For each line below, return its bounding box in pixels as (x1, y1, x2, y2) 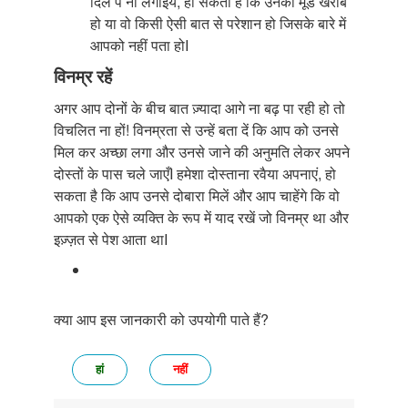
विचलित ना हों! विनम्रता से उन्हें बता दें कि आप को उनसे (54, 119, 339, 141)
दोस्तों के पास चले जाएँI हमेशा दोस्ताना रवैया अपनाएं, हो (54, 163, 336, 185)
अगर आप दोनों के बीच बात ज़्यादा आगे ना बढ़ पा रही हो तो (54, 97, 345, 119)
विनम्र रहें (54, 63, 112, 89)
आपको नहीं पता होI (90, 35, 189, 56)
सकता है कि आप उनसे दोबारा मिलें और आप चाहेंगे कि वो (54, 185, 340, 207)
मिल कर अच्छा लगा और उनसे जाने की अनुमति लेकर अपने (54, 141, 350, 163)
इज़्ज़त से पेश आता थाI (54, 229, 168, 250)
